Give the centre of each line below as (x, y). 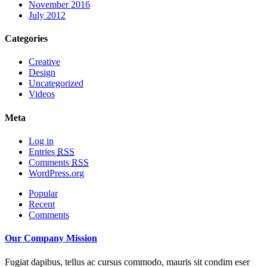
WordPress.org (56, 173)
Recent (42, 204)
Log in (41, 141)
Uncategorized (56, 83)
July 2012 (47, 15)
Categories (26, 39)
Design (42, 73)
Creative (44, 62)
